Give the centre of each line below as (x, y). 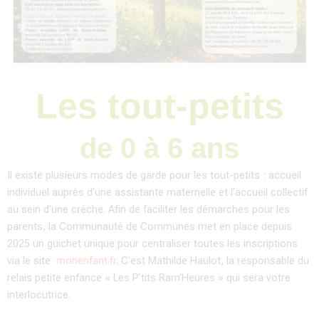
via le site (32, 260)
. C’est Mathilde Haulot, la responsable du (213, 260)
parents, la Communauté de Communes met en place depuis (150, 226)
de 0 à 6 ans (159, 148)
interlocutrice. (40, 294)
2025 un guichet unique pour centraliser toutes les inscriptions (152, 243)
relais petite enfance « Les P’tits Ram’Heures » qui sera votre (149, 277)
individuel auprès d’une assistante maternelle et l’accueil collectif (157, 192)
